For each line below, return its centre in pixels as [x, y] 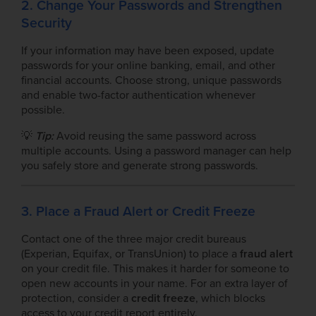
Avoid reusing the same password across [156, 136]
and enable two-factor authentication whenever [138, 95]
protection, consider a [76, 298]
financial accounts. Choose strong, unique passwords [151, 80]
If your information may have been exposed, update [148, 50]
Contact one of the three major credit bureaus [134, 239]
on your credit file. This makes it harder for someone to [155, 268]
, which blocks [230, 298]
